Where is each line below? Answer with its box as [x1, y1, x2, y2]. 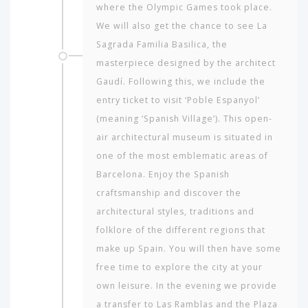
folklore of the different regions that [96, 223, 265, 236]
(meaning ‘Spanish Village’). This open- [96, 112, 272, 124]
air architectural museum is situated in [96, 131, 273, 143]
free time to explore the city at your [96, 261, 263, 273]
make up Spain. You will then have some [96, 242, 281, 254]
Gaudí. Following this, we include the [96, 75, 265, 87]
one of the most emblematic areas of [96, 149, 268, 162]
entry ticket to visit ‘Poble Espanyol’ [96, 93, 260, 106]
